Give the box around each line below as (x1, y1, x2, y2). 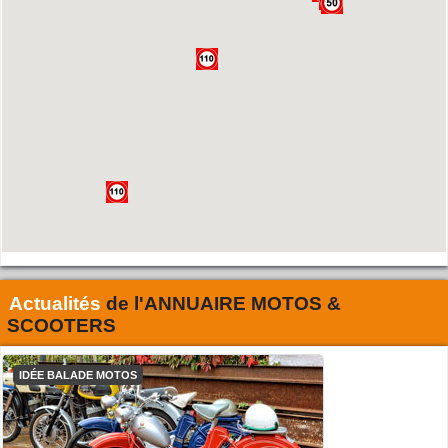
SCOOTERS (7, 314, 116, 336)
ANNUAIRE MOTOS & (143, 292, 341, 314)
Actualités (8, 292, 106, 314)
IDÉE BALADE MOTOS (19, 368, 137, 381)
